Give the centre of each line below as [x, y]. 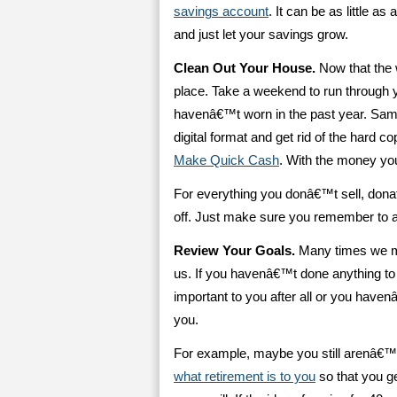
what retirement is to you [245, 377]
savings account [221, 12]
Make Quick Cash [226, 160]
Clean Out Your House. [245, 68]
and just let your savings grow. [261, 35]
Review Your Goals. [234, 251]
